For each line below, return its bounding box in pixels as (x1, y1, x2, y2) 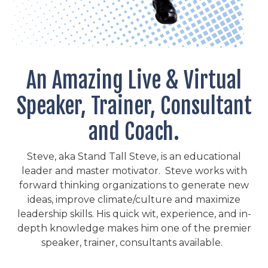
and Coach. (89, 118, 179, 146)
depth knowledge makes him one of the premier (17, 223, 251, 234)
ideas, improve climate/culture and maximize (28, 194, 240, 206)
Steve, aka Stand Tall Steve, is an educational (27, 151, 241, 163)
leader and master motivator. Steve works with (21, 165, 247, 177)
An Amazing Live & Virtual (26, 67, 242, 95)
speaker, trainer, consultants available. (41, 237, 227, 249)
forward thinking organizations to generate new (19, 179, 249, 191)
